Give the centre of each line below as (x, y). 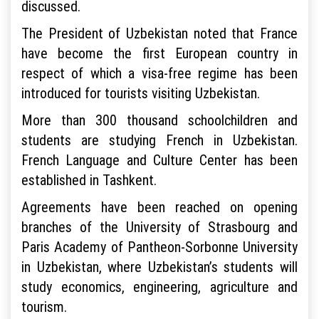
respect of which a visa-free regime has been (159, 73)
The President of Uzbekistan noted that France (159, 33)
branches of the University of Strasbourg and (159, 227)
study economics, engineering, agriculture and (159, 287)
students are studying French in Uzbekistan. (159, 140)
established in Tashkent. (89, 180)
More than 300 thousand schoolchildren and (159, 120)
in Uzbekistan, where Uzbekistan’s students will (159, 267)
